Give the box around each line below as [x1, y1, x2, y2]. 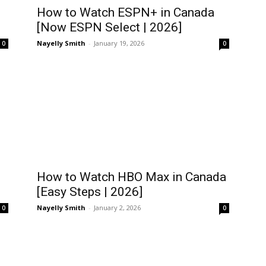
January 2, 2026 [94, 203, 141, 212]
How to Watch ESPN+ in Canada [37, 5, 214, 20]
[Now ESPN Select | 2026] [37, 20, 182, 34]
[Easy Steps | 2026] [37, 185, 142, 199]
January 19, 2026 [94, 39, 144, 47]
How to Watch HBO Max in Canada [37, 170, 226, 184]
